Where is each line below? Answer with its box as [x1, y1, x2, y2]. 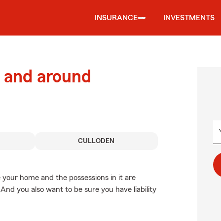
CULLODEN [78, 138, 115, 145]
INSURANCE [95, 14, 138, 22]
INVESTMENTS [163, 14, 215, 22]
